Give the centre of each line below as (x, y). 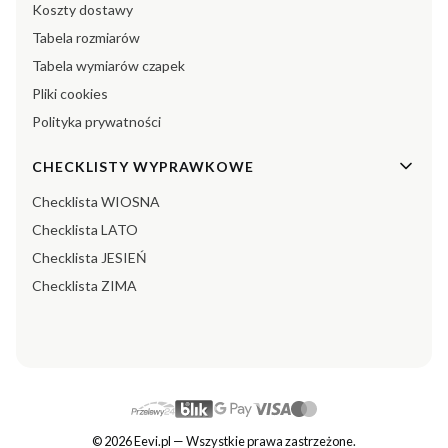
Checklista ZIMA (84, 286)
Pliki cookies (70, 94)
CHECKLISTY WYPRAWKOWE (143, 166)
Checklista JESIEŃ (89, 258)
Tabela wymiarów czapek (108, 66)
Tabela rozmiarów (86, 38)
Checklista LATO (85, 230)
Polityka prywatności (96, 122)
